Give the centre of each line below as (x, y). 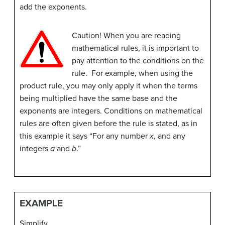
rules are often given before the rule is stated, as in (108, 123)
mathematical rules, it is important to (135, 48)
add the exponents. (53, 7)
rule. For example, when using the (132, 73)
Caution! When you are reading (126, 35)
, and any (170, 136)
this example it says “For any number (85, 136)
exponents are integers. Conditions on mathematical (111, 111)
